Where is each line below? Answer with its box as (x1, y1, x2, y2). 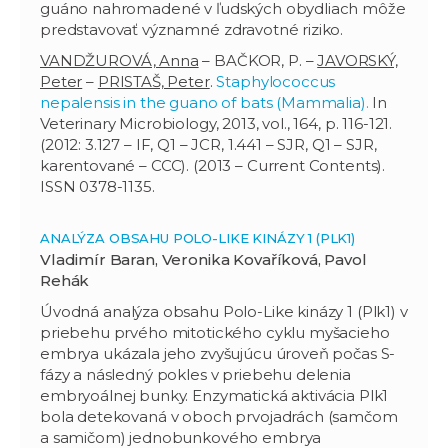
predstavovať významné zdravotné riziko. (40, 19, 344, 39)
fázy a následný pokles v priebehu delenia (40, 364, 351, 384)
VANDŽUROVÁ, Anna (40, 50, 199, 70)
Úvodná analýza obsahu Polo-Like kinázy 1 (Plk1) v (40, 301, 408, 321)
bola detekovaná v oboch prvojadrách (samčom (40, 406, 398, 426)
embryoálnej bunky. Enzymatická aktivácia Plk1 (40, 385, 389, 405)
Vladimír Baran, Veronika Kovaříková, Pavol (40, 249, 367, 269)
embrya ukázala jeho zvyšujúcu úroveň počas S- (40, 343, 396, 363)
